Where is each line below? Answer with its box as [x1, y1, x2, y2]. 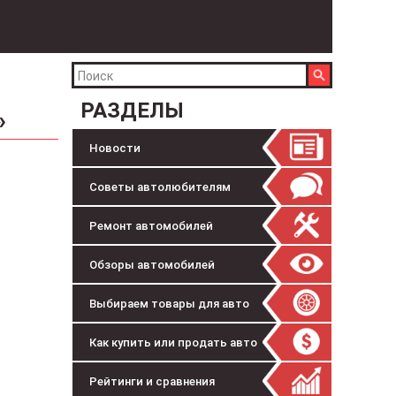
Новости [89, 141, 141, 155]
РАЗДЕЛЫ [80, 98, 184, 123]
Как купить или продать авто [89, 336, 257, 349]
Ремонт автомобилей [89, 219, 213, 232]
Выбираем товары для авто [89, 297, 249, 310]
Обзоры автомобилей [89, 258, 215, 271]
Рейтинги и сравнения [89, 375, 215, 388]
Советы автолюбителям [89, 180, 231, 194]
